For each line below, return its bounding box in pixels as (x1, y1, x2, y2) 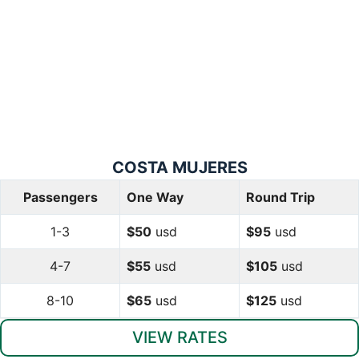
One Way (127, 188, 184, 205)
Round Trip (246, 188, 315, 205)
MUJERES (171, 157, 248, 177)
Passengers (22, 188, 98, 205)
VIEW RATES (131, 327, 228, 347)
